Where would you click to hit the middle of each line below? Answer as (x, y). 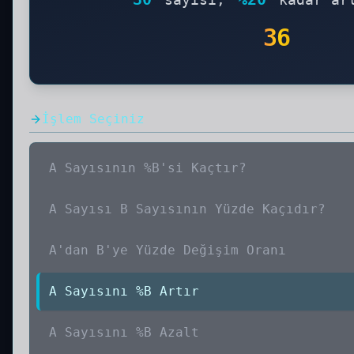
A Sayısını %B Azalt (124, 332)
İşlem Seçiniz (93, 119)
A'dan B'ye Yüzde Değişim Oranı (168, 250)
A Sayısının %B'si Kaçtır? (148, 168)
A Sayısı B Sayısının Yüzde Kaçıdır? (187, 209)
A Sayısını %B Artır (124, 291)
